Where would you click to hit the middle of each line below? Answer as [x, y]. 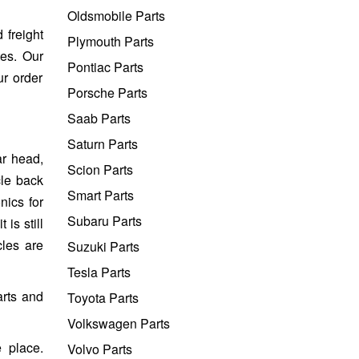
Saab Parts [99, 118]
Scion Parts [100, 169]
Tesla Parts [99, 272]
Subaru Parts [104, 220]
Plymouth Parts [110, 41]
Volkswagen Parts [118, 323]
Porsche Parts [107, 92]
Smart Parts [100, 195]
